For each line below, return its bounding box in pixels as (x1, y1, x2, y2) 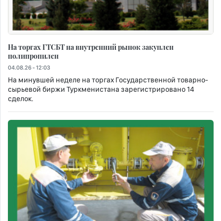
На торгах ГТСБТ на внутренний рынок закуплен (8, 42, 174, 52)
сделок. (8, 94, 34, 104)
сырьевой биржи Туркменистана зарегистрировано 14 (8, 85, 194, 94)
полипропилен (8, 51, 59, 61)
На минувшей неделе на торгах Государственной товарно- (8, 75, 208, 85)
